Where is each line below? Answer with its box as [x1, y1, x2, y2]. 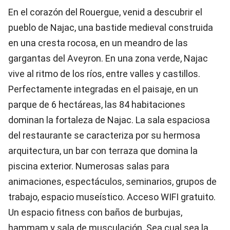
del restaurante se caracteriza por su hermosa [8, 129, 200, 141]
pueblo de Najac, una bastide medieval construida [8, 22, 213, 33]
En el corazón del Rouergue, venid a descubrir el [8, 6, 202, 17]
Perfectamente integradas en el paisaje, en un [8, 83, 198, 94]
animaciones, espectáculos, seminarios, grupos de [8, 176, 217, 187]
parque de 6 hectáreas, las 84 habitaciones [8, 99, 185, 110]
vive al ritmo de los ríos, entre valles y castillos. [8, 68, 200, 79]
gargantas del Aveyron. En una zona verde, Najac [8, 52, 208, 64]
